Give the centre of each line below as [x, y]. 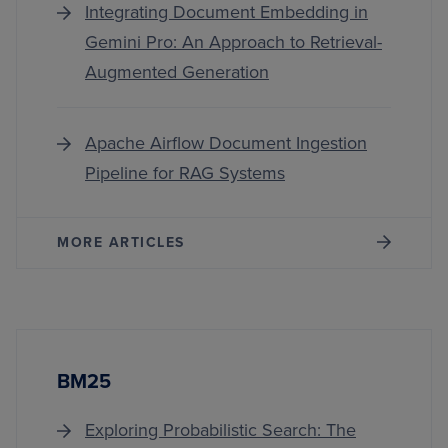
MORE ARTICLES [121, 242]
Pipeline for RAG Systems [185, 173]
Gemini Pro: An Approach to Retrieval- [233, 42]
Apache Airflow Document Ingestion [226, 143]
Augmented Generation [177, 72]
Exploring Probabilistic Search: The [220, 430]
